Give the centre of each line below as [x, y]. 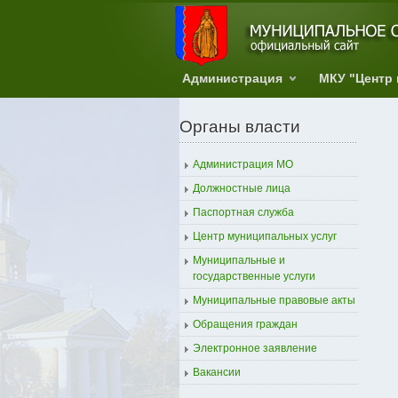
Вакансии [217, 372]
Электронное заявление [255, 348]
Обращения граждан [245, 324]
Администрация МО [243, 164]
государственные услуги [254, 276]
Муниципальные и [239, 260]
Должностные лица [242, 188]
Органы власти [240, 127]
